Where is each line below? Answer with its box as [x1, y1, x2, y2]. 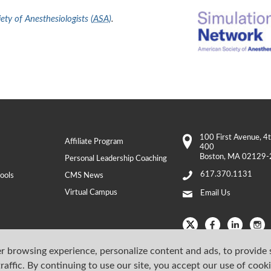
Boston [200, 152, 224, 161]
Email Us [200, 189, 230, 197]
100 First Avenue [200, 133, 260, 142]
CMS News [65, 171, 104, 180]
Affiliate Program [65, 137, 124, 146]
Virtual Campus [65, 188, 118, 197]
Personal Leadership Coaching [65, 154, 168, 163]
